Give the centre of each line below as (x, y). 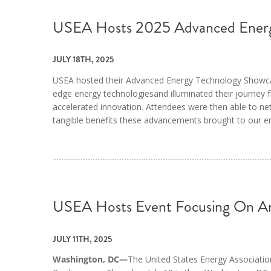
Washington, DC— (90, 260)
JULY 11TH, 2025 (82, 239)
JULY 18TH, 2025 (83, 60)
